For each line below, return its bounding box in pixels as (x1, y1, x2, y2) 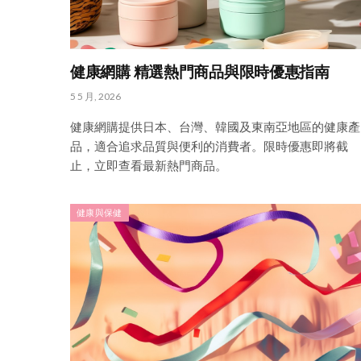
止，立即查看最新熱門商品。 (70, 157, 227, 172)
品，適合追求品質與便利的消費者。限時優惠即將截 (70, 138, 348, 153)
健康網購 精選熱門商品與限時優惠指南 (70, 63, 330, 81)
